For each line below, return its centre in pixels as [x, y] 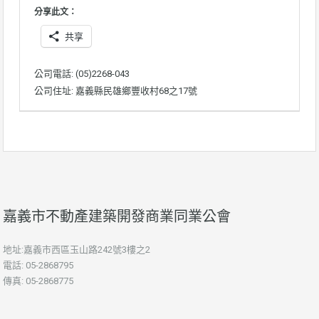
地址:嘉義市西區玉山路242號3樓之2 [77, 250]
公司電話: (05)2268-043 [82, 74]
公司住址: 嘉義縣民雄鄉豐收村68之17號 [116, 91]
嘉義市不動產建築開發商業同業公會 [117, 217]
